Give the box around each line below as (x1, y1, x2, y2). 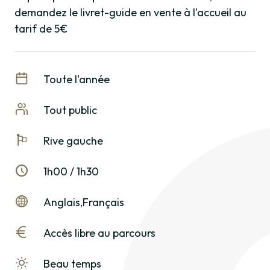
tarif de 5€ (14, 22, 67, 36)
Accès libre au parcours (43, 226, 155, 240)
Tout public (43, 103, 97, 118)
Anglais (43, 195, 80, 210)
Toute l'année (43, 72, 110, 87)
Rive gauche (43, 134, 103, 148)
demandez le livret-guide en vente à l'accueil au (14, 5, 246, 20)
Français (83, 195, 124, 210)
